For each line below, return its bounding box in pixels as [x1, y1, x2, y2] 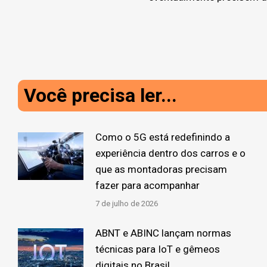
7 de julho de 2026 [95, 198, 158, 208]
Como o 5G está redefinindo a [95, 131, 230, 143]
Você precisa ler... [24, 83, 177, 107]
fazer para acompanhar [95, 179, 200, 191]
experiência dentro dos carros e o [95, 147, 246, 159]
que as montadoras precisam [95, 163, 227, 175]
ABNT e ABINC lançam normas [95, 226, 231, 239]
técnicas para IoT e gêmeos [95, 243, 220, 255]
